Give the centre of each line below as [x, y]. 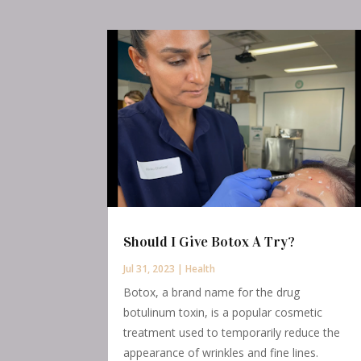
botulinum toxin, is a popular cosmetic [223, 313]
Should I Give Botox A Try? [210, 242]
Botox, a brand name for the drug [212, 293]
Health [201, 269]
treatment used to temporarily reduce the [232, 333]
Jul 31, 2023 [149, 269]
